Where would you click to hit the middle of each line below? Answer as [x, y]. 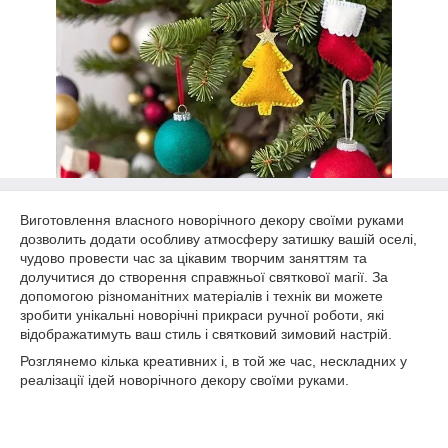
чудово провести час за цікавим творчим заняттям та [193, 258]
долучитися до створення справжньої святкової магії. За [204, 277]
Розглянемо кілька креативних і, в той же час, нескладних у [213, 361]
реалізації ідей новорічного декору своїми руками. [184, 380]
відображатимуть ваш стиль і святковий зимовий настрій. [206, 334]
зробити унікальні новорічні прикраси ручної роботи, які [202, 315]
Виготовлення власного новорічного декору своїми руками [212, 220]
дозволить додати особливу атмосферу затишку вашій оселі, [218, 239]
